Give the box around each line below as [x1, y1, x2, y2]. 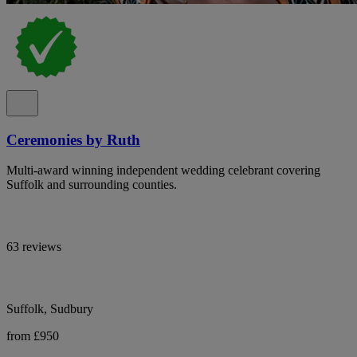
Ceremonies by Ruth [6, 131, 140, 148]
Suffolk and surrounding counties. [6, 178, 177, 192]
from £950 [6, 329, 59, 343]
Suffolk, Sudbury [6, 302, 93, 316]
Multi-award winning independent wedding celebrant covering [6, 163, 320, 178]
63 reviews [6, 240, 61, 254]
